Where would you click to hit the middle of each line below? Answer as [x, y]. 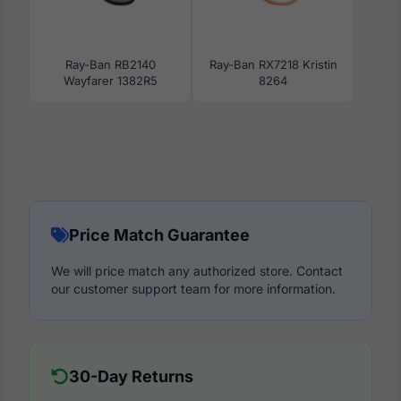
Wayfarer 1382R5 [110, 81]
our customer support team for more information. [193, 289]
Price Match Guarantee [159, 235]
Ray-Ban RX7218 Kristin [273, 65]
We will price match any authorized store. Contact [197, 271]
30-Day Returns [131, 377]
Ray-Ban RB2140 [110, 65]
